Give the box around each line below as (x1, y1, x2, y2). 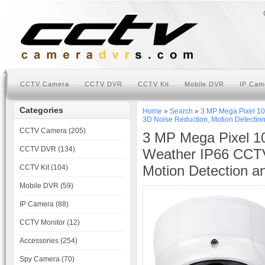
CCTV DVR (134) (20, 145, 75, 153)
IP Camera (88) (20, 200, 69, 208)
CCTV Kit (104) (20, 163, 68, 172)
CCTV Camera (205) (20, 127, 86, 135)
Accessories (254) (20, 237, 77, 245)
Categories (20, 105, 63, 115)
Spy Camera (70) (20, 255, 75, 263)
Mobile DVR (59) (20, 182, 73, 190)
